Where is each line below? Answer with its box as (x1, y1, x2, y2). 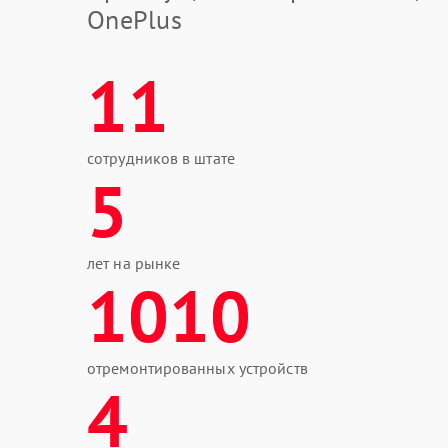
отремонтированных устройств (87, 358, 308, 378)
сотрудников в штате (87, 148, 235, 168)
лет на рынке (87, 253, 181, 273)
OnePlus (87, 3, 182, 36)
